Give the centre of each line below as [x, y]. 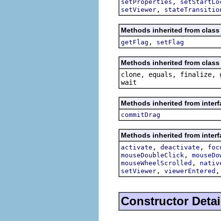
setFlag [170, 42]
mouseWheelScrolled [156, 163]
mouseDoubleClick [152, 155]
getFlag [135, 42]
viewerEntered [190, 171]
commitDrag [141, 114]
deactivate [180, 147]
